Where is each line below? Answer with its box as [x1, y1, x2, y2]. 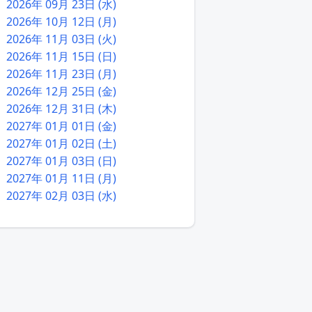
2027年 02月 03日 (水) [6, 188, 116, 204]
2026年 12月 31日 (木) [6, 101, 116, 117]
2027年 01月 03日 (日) [6, 153, 116, 169]
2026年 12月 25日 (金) [6, 84, 116, 100]
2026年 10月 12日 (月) [6, 14, 116, 30]
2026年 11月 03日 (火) [6, 31, 116, 47]
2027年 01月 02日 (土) [6, 136, 116, 152]
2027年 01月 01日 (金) [6, 118, 116, 134]
